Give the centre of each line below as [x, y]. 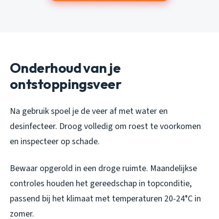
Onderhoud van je [65, 67]
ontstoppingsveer [66, 84]
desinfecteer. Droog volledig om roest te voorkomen [105, 126]
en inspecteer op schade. [55, 141]
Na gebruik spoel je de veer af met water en [89, 111]
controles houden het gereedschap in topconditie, [101, 183]
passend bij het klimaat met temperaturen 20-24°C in [105, 198]
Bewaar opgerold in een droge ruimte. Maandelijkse [103, 168]
